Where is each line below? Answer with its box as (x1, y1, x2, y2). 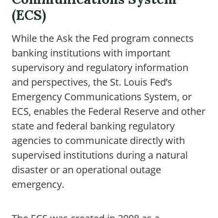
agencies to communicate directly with (12, 134, 185, 147)
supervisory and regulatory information (12, 61, 188, 74)
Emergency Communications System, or (12, 90, 192, 103)
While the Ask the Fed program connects (12, 32, 194, 45)
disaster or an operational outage (12, 163, 161, 176)
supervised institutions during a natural (12, 148, 188, 162)
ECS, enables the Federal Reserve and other (12, 105, 205, 118)
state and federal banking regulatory (12, 119, 175, 132)
